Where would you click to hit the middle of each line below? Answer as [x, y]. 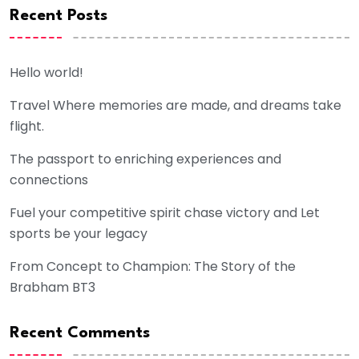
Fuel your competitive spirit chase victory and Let [165, 213]
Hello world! [46, 73]
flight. [27, 127]
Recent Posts [58, 16]
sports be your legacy [79, 234]
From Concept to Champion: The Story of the [153, 267]
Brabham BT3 [52, 288]
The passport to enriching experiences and [145, 159]
